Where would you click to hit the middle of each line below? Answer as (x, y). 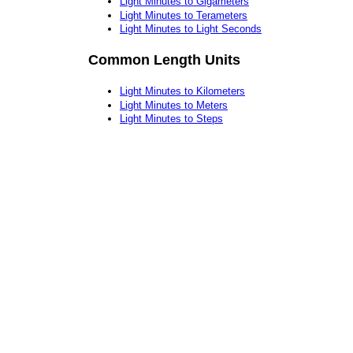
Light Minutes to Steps (171, 119)
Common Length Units (164, 59)
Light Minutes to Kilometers (182, 91)
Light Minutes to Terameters (184, 15)
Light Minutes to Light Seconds (191, 29)
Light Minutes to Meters (174, 105)
